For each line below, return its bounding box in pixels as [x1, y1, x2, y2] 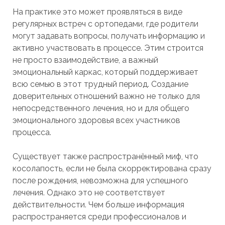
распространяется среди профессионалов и [12, 212, 186, 221]
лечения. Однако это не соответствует [12, 188, 165, 197]
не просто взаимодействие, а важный [12, 55, 158, 65]
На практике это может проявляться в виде [12, 7, 182, 17]
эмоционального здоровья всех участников [12, 116, 180, 125]
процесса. [12, 128, 51, 137]
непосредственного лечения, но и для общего [12, 103, 189, 113]
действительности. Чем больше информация [12, 200, 184, 209]
